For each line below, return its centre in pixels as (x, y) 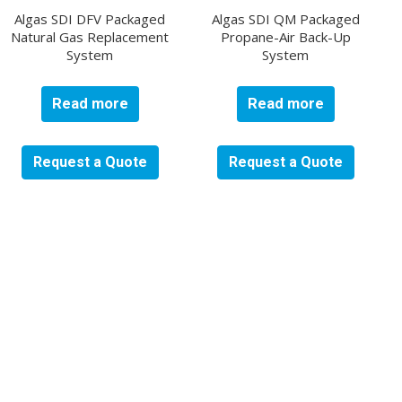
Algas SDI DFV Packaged (90, 19)
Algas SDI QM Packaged (285, 19)
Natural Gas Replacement (90, 37)
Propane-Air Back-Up (285, 37)
